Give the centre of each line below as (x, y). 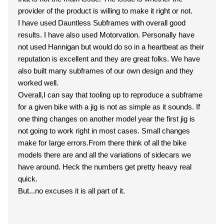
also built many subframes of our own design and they (106, 71)
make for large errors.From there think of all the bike (102, 143)
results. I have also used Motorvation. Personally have (106, 35)
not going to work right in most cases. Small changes (104, 131)
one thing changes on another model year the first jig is (106, 119)
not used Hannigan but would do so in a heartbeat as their (111, 47)
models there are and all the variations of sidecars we (104, 155)
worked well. (38, 83)
